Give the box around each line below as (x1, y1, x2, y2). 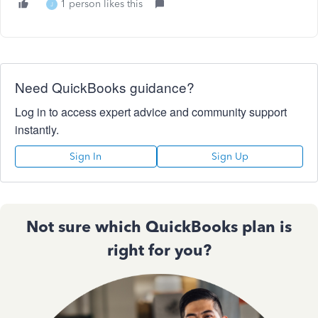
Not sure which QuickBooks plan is (26, 217, 292, 236)
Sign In (70, 150, 102, 163)
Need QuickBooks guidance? (15, 77, 194, 97)
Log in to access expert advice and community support (15, 104, 287, 120)
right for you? (106, 241, 212, 260)
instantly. (15, 121, 59, 138)
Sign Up (211, 150, 248, 163)
